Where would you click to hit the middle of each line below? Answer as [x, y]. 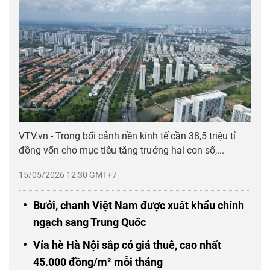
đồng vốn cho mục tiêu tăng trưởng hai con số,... [121, 151]
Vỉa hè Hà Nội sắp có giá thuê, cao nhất [127, 245]
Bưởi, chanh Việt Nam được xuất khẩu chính [139, 206]
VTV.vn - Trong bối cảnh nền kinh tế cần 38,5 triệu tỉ [127, 136]
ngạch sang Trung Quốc [89, 222]
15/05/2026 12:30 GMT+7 [68, 175]
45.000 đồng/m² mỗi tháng [98, 262]
